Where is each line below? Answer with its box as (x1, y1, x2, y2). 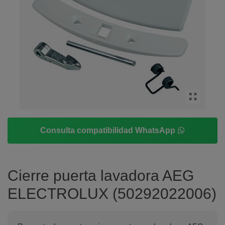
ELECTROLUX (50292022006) (8, 185, 216, 202)
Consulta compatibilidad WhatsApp (40, 126, 177, 135)
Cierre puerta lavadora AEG (8, 167, 194, 184)
